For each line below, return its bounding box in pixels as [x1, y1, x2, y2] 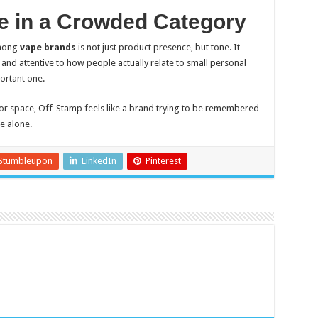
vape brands [19, 42, 76, 53]
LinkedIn [81, 155, 116, 166]
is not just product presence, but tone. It [75, 42, 240, 53]
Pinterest [145, 155, 181, 166]
